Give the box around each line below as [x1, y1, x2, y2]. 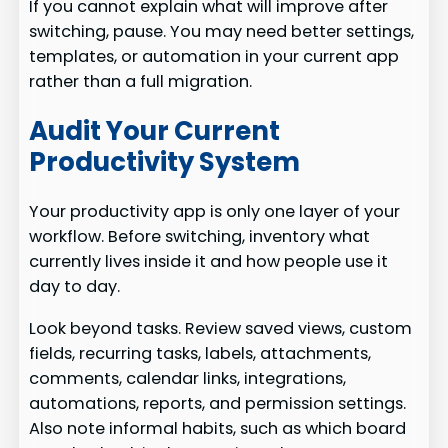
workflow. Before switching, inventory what [29, 225, 371, 249]
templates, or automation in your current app [29, 45, 400, 69]
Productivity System [29, 143, 301, 180]
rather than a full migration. [29, 70, 253, 94]
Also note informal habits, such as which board [29, 416, 407, 440]
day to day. [29, 275, 121, 299]
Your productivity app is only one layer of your [29, 200, 401, 224]
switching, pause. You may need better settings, [29, 20, 415, 44]
